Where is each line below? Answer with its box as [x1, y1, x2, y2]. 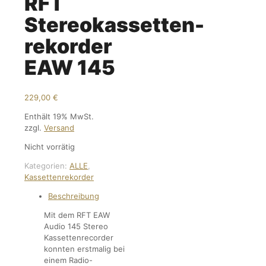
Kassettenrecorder [44, 233, 113, 243]
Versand [44, 123, 74, 133]
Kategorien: [24, 161, 69, 171]
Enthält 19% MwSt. [24, 112, 94, 122]
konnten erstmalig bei [44, 244, 125, 254]
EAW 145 [24, 55, 115, 80]
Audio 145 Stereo [44, 221, 108, 232]
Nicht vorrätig [24, 142, 75, 152]
